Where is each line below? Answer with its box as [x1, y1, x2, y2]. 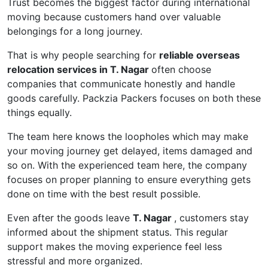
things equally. [7, 106, 72, 118]
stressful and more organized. [7, 254, 142, 267]
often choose [151, 63, 211, 75]
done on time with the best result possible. [7, 187, 200, 200]
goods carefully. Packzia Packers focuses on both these [7, 92, 261, 104]
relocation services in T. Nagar [7, 63, 151, 75]
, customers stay [174, 211, 249, 224]
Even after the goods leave [7, 211, 133, 224]
